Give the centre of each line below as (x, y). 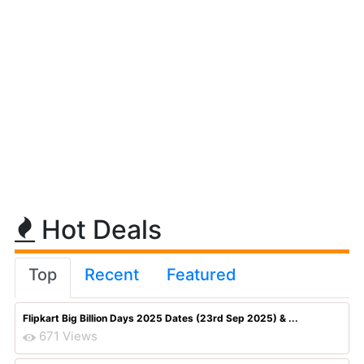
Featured (201, 275)
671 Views (68, 336)
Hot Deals (98, 230)
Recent (112, 275)
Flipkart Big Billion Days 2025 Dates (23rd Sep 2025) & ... (160, 318)
